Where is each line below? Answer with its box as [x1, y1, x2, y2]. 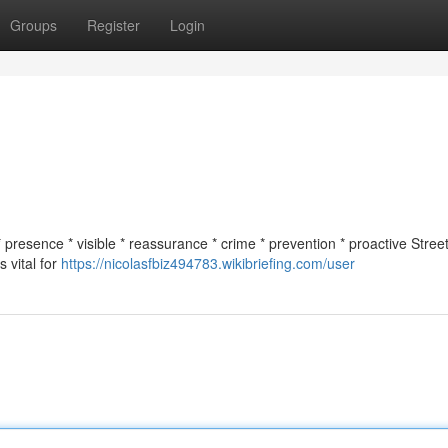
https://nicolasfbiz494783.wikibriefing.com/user [61, 253, 355, 273]
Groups [10, 15, 57, 35]
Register [87, 15, 140, 35]
